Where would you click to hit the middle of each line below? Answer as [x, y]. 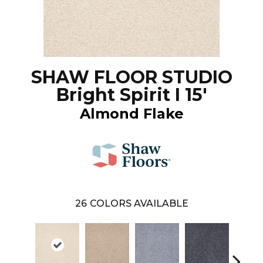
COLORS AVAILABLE [139, 203]
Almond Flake [131, 113]
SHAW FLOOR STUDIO [131, 77]
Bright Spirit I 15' [131, 95]
